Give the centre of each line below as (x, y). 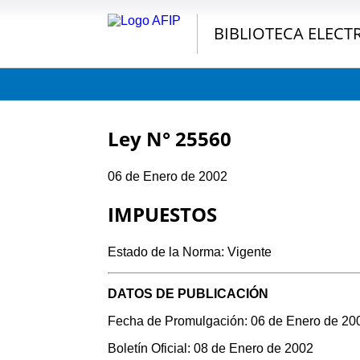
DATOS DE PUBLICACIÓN (188, 293)
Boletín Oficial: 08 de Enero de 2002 (211, 348)
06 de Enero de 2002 (168, 176)
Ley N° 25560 (170, 139)
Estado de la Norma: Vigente (190, 252)
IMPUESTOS (163, 214)
